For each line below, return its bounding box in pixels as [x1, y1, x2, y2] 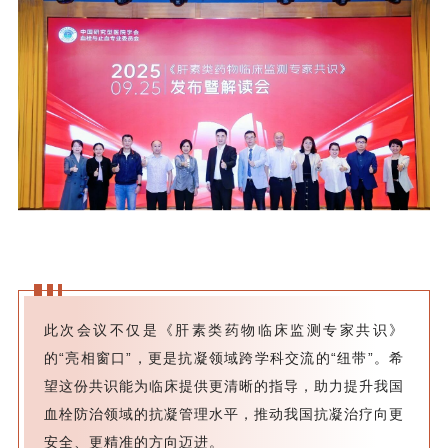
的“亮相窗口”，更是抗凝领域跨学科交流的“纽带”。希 [44, 349, 404, 366]
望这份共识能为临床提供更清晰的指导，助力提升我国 [44, 377, 404, 394]
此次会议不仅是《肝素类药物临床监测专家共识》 [44, 321, 404, 338]
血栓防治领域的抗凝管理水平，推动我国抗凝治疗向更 [44, 405, 404, 422]
